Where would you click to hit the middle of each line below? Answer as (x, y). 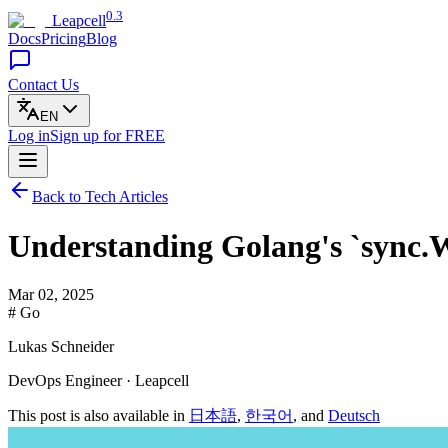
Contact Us (43, 85)
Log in (29, 136)
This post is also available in (98, 416)
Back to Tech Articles (100, 197)
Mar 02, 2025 (51, 295)
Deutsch (354, 416)
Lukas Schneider (61, 347)
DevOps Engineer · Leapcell (98, 381)
